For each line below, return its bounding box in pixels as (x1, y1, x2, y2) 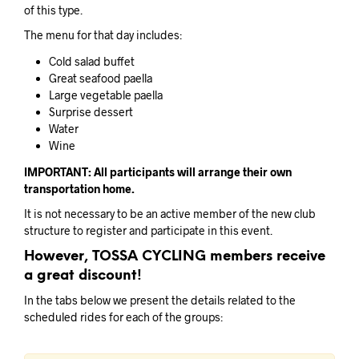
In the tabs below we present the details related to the (24, 293, 296, 308)
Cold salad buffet (48, 54, 135, 69)
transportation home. (24, 182, 135, 196)
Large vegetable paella (48, 88, 163, 103)
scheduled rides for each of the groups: (24, 310, 223, 325)
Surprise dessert (48, 105, 133, 119)
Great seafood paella (48, 71, 152, 86)
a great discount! (24, 268, 142, 284)
